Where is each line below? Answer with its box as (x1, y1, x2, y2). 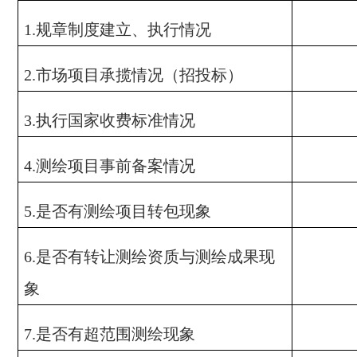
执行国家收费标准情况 (35, 111, 195, 130)
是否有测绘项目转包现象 (35, 202, 211, 221)
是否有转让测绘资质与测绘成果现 (35, 247, 275, 266)
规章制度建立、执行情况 (35, 20, 211, 39)
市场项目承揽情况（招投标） (35, 65, 243, 84)
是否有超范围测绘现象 (35, 324, 195, 343)
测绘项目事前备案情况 (35, 156, 195, 175)
